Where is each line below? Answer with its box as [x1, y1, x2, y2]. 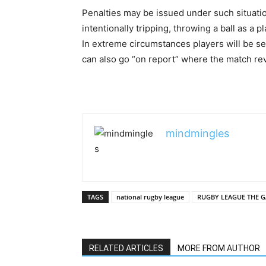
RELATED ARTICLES [89, 243, 163, 253]
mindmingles [166, 127, 229, 140]
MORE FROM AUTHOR [178, 243, 260, 253]
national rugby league [116, 192, 184, 201]
